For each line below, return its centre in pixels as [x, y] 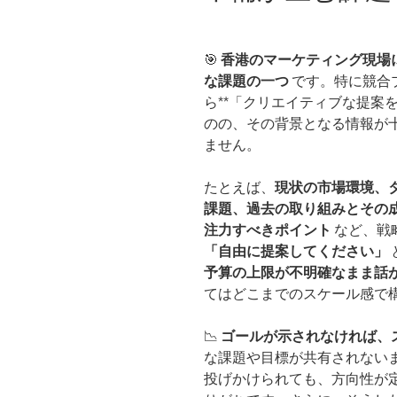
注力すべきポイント [268, 230]
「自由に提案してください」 [296, 251]
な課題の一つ [246, 81]
